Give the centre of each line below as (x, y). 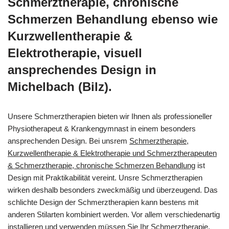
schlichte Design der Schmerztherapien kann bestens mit (103, 202)
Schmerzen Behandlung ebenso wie (113, 19)
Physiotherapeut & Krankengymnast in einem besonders (102, 129)
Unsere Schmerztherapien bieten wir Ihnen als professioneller (110, 116)
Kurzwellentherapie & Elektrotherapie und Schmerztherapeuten (112, 153)
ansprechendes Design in (82, 70)
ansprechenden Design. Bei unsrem (68, 141)
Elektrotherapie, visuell (75, 53)
